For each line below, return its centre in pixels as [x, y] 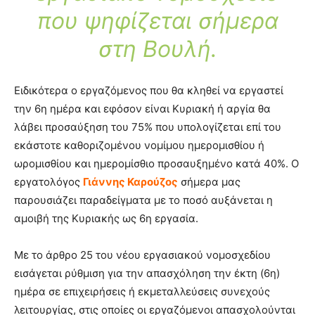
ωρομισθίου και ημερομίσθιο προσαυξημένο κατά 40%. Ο [156, 164]
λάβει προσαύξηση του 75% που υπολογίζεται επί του [148, 127]
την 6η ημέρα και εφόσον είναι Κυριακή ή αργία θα [142, 109]
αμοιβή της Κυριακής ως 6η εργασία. [106, 219]
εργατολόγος [49, 182]
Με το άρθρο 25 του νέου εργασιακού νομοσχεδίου [142, 255]
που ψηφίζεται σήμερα [157, 21]
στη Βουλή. [157, 49]
